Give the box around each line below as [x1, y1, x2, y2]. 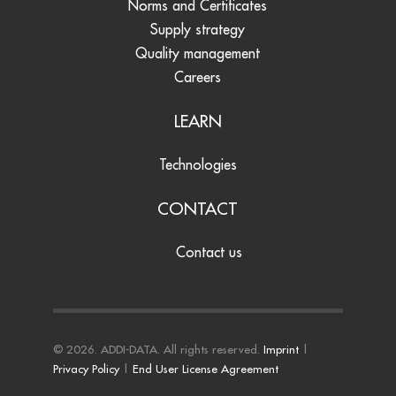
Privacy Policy [52, 362, 119, 377]
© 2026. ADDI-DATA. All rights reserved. [52, 342, 263, 357]
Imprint [263, 342, 299, 357]
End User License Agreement [132, 362, 278, 377]
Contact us [171, 243, 242, 262]
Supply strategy [150, 20, 246, 39]
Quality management [135, 44, 261, 63]
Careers [174, 68, 222, 87]
